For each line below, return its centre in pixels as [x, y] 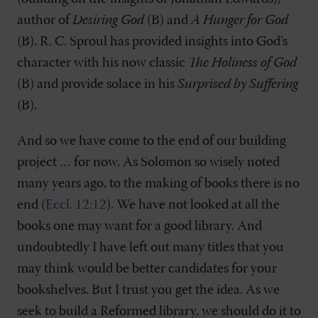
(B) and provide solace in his [97, 84]
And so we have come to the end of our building [152, 141]
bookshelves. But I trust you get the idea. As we [148, 290]
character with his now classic [103, 63]
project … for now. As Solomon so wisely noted [148, 163]
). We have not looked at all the [193, 205]
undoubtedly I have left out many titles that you [150, 248]
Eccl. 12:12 [76, 205]
